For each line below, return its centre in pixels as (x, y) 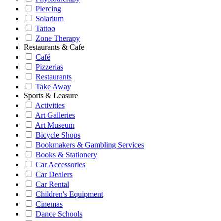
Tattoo (45, 28)
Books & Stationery (66, 155)
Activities (50, 105)
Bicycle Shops (58, 135)
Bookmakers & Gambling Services (90, 145)
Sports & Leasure (51, 95)
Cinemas (49, 204)
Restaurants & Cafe (54, 47)
